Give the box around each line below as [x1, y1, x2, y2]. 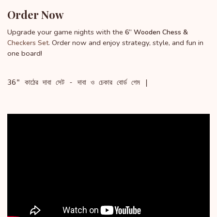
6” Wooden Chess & [125, 28, 188, 37]
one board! [7, 48, 42, 59]
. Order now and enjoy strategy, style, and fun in [48, 38, 203, 48]
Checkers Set [7, 38, 48, 48]
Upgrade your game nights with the [7, 27, 125, 37]
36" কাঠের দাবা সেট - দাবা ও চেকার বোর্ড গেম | [7, 78, 149, 87]
